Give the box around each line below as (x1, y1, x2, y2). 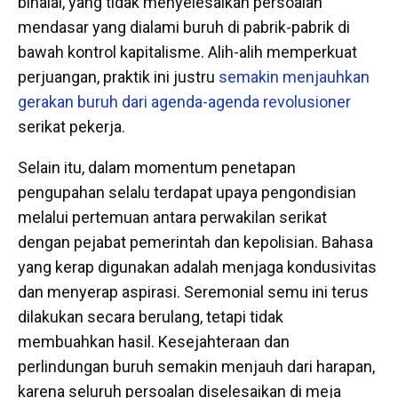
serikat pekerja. (18, 116, 125, 136)
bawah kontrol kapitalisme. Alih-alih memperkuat (18, 42, 357, 61)
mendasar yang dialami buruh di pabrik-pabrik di (18, 17, 350, 36)
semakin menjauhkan (219, 67, 370, 86)
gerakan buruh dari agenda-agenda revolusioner (18, 92, 351, 111)
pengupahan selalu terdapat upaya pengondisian (18, 182, 356, 202)
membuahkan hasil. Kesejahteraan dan (18, 331, 290, 351)
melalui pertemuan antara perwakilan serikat (18, 207, 327, 227)
